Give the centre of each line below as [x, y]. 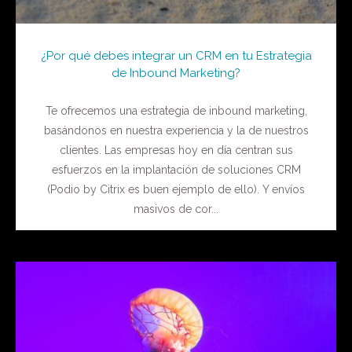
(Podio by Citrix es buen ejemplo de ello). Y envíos [176, 189]
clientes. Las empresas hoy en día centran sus [176, 150]
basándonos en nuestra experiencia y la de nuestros [176, 130]
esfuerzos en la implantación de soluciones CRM [176, 169]
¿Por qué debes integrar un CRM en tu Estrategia [176, 55]
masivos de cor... [176, 209]
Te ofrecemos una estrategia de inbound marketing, [176, 110]
